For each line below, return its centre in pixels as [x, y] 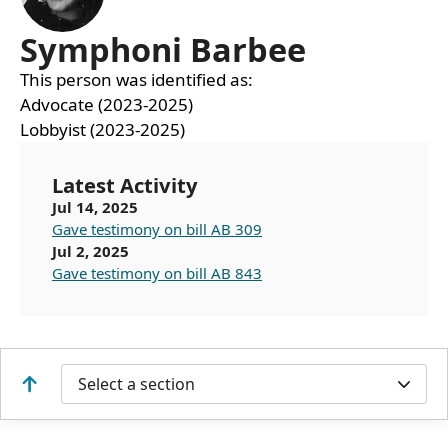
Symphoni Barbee [163, 50]
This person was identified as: [136, 80]
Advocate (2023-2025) [106, 105]
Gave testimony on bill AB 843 [157, 273]
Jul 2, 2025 [90, 251]
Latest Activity [125, 185]
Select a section [136, 384]
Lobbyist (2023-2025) [102, 130]
